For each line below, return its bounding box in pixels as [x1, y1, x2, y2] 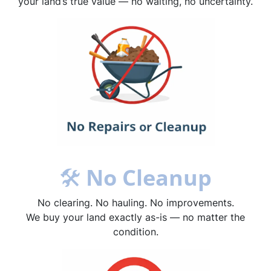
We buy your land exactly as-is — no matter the [26, 211, 245, 224]
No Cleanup [86, 163, 212, 193]
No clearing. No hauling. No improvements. [37, 197, 234, 209]
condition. [113, 226, 158, 238]
